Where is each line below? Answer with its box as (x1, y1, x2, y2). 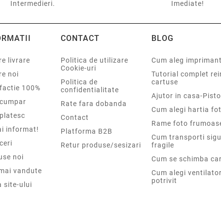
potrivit (151, 177, 178, 185)
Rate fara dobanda (61, 100, 127, 108)
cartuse (151, 78, 179, 86)
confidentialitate (61, 86, 119, 94)
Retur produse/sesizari (61, 141, 141, 149)
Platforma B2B (61, 127, 112, 136)
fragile (151, 141, 175, 149)
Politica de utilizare (61, 56, 128, 65)
